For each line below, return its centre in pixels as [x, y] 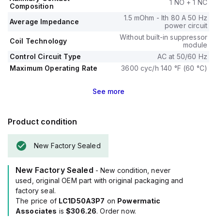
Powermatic [139, 201]
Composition [32, 6]
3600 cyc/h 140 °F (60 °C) [164, 68]
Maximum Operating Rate [54, 68]
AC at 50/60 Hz [182, 56]
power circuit [186, 25]
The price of [37, 201]
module [195, 45]
